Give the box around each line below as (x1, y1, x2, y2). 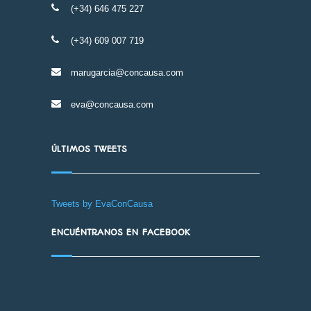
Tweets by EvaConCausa (51, 199, 153, 209)
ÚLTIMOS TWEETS (51, 144, 127, 154)
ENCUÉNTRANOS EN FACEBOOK (51, 227, 190, 237)
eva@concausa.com (71, 99, 153, 110)
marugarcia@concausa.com (71, 67, 183, 78)
